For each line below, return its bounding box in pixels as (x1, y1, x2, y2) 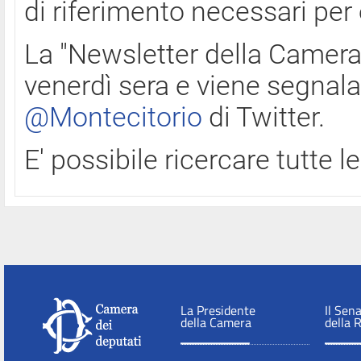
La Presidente (180, 301, 255, 320)
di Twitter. (202, 102, 325, 133)
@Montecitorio (24, 102, 202, 133)
